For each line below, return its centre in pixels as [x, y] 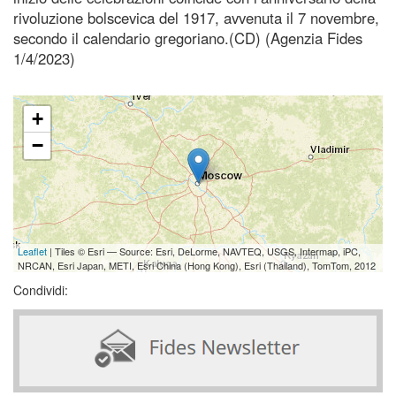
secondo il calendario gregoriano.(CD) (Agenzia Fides [188, 38]
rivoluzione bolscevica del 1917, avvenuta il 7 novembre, [196, 17]
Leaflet [32, 251]
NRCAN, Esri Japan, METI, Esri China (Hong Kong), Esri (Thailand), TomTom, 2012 [197, 265]
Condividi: [41, 289]
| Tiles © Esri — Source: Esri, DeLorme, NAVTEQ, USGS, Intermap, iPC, [204, 251]
